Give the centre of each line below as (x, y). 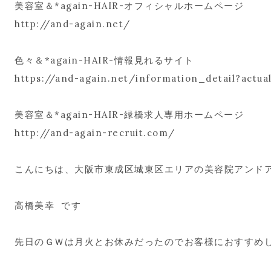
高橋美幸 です (48, 205)
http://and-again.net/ (73, 24)
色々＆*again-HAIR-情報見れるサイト (104, 60)
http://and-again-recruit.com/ (95, 132)
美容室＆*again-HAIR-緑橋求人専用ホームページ (129, 114)
